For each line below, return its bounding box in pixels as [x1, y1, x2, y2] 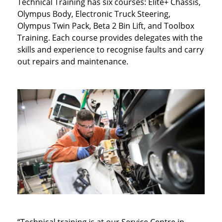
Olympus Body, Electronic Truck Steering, [17, 8, 170, 19]
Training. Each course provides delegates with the [17, 32, 203, 43]
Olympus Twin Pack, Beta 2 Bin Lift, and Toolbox [17, 20, 194, 31]
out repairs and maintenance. [17, 55, 128, 67]
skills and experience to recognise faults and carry [17, 44, 204, 55]
